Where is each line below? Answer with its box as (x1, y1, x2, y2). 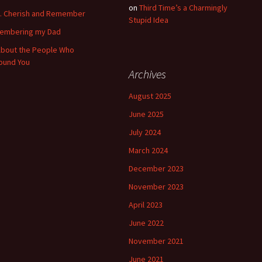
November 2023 (129, 181, 184, 192)
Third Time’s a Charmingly (139, 2, 227, 13)
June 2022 (129, 217, 164, 228)
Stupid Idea (129, 14, 168, 25)
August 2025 (129, 90, 171, 101)
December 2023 (129, 163, 184, 174)
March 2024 (129, 144, 168, 156)
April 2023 (129, 199, 163, 210)
